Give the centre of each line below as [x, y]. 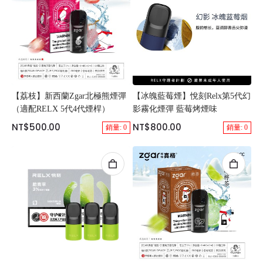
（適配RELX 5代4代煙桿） [61, 109]
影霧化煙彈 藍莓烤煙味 [175, 109]
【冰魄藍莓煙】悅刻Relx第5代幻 [192, 96]
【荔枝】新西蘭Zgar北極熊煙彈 [69, 96]
